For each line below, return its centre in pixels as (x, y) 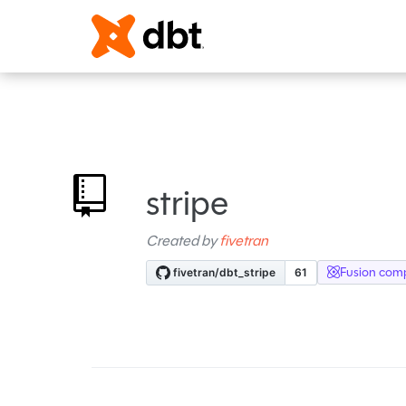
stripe (187, 203)
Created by (182, 240)
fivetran (243, 240)
